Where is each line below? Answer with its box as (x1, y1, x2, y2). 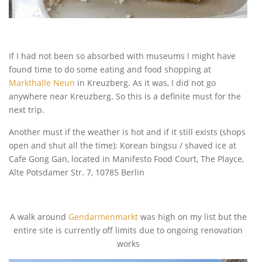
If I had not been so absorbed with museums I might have (9, 50, 236, 61)
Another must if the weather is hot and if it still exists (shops (9, 126, 246, 137)
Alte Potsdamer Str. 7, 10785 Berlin (9, 166, 144, 178)
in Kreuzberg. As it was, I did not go (75, 77, 216, 88)
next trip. (9, 104, 44, 115)
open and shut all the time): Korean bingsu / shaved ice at (9, 139, 236, 151)
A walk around (9, 211, 68, 222)
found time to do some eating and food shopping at (9, 63, 211, 75)
